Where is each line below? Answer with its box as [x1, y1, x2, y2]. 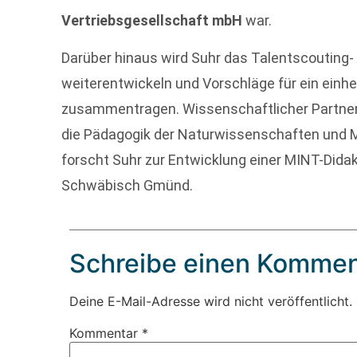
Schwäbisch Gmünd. [61, 176, 194, 194]
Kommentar [69, 325, 143, 342]
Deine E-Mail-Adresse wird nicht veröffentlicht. [69, 293, 353, 310]
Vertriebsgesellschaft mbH [61, 12, 243, 29]
